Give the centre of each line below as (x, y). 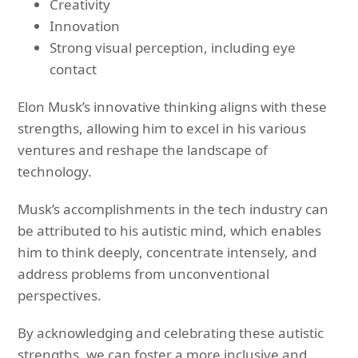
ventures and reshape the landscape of (143, 149)
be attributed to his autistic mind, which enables (170, 230)
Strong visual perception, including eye (173, 47)
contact (74, 69)
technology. (55, 171)
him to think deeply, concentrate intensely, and (167, 252)
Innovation (85, 26)
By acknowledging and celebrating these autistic (171, 332)
